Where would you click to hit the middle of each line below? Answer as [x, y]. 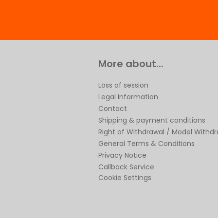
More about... [131, 64]
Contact [113, 109]
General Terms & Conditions [146, 144]
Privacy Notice [122, 155]
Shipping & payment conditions [152, 120]
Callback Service [126, 167]
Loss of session [123, 85]
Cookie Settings [125, 178]
